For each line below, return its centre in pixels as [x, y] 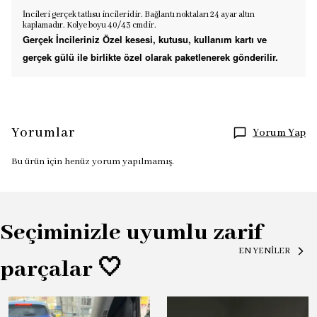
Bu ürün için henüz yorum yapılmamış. [93, 162]
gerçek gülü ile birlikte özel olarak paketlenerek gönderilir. [150, 57]
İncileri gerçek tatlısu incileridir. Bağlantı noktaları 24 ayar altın [139, 15]
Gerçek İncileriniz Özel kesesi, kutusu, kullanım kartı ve [145, 39]
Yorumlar [43, 133]
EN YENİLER [264, 251]
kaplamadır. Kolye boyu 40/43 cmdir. [91, 25]
